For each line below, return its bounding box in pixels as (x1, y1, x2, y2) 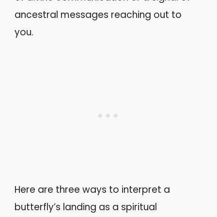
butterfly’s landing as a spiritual (15, 200, 157, 214)
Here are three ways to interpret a (15, 183, 170, 196)
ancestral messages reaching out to (15, 8, 182, 22)
